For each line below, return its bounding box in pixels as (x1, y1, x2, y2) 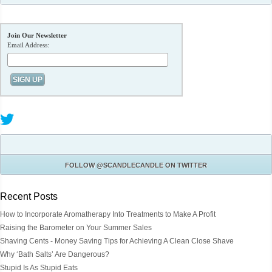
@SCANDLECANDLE (97, 161, 163, 169)
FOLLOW (65, 161, 97, 169)
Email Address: (7, 41, 49, 49)
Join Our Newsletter (7, 31, 67, 39)
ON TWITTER (163, 161, 207, 169)
